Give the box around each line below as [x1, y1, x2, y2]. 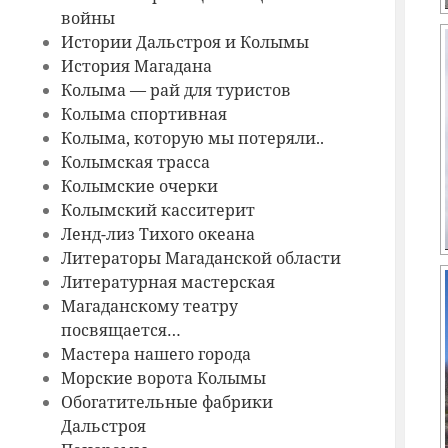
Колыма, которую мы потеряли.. [60, 127, 324, 150]
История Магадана [60, 55, 212, 78]
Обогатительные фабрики [60, 391, 273, 414]
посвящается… [60, 319, 181, 342]
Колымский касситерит [60, 199, 255, 222]
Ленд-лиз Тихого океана [60, 223, 255, 246]
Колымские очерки [60, 175, 218, 198]
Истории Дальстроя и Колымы [60, 31, 309, 54]
